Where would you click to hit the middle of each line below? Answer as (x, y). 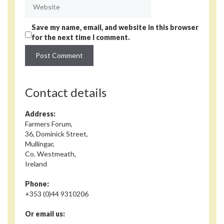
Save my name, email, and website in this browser (115, 27)
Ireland (36, 163)
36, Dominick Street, (56, 133)
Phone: (37, 183)
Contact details (66, 92)
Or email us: (45, 213)
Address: (40, 113)
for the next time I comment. (81, 37)
